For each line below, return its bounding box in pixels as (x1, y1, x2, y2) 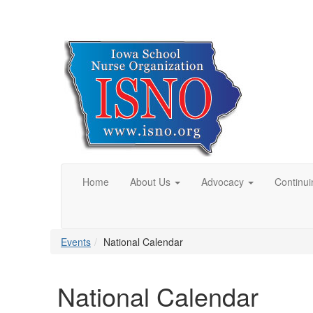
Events (61, 235, 91, 249)
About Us (130, 175, 170, 189)
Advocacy (201, 175, 244, 189)
